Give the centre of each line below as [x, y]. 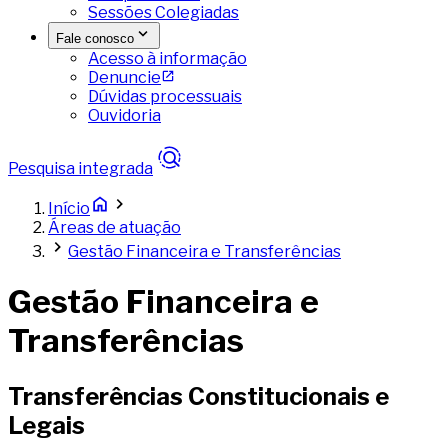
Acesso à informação [167, 58]
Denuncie [124, 77]
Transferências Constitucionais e [198, 396]
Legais [46, 425]
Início [69, 208]
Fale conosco [95, 38]
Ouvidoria [124, 115]
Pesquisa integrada [80, 168]
